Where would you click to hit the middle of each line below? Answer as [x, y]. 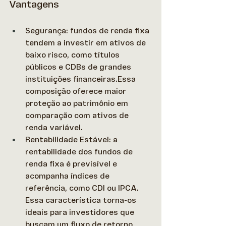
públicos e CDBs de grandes [79, 67]
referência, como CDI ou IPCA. [83, 188]
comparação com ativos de [78, 115]
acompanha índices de [68, 176]
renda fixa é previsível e [72, 164]
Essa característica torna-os [82, 200]
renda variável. [54, 127]
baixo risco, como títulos [73, 55]
